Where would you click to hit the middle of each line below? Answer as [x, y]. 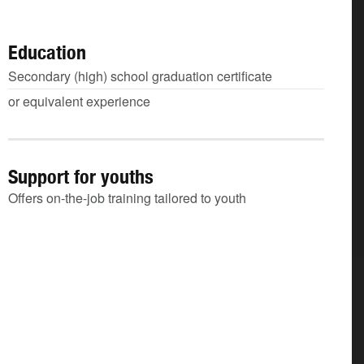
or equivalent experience [79, 101]
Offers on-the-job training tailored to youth [127, 198]
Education [47, 52]
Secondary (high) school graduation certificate [140, 76]
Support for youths [81, 176]
